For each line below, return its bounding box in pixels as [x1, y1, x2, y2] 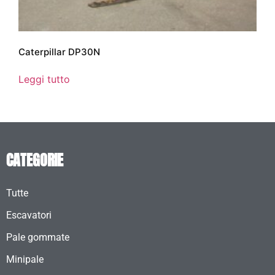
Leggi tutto [18, 73, 70, 86]
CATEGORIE [6, 149, 63, 172]
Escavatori [6, 209, 52, 222]
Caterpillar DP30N [18, 46, 100, 58]
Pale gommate [6, 231, 69, 244]
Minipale [6, 254, 44, 266]
